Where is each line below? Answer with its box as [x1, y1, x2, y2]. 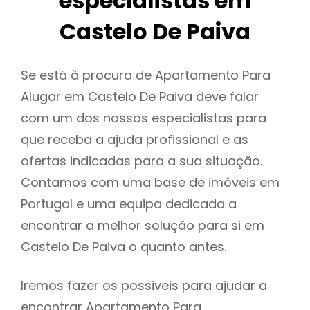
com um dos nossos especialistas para [21, 109, 266, 127]
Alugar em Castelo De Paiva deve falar [21, 88, 259, 106]
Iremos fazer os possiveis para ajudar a [21, 277, 267, 295]
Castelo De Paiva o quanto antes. [21, 238, 226, 256]
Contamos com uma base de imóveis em [21, 174, 280, 192]
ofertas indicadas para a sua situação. [21, 152, 262, 170]
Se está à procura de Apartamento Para [21, 66, 271, 84]
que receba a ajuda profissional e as [21, 131, 248, 149]
